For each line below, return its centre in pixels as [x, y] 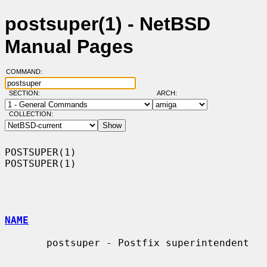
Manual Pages [69, 47]
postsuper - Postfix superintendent [26, 243]
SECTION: [27, 93]
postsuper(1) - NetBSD [108, 24]
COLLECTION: [31, 114]
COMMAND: [27, 72]
